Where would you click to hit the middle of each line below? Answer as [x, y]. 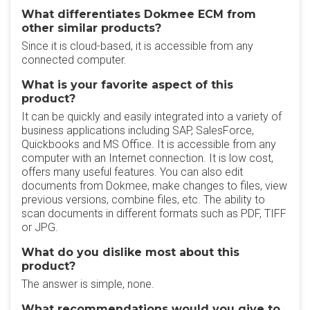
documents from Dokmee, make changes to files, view [154, 186]
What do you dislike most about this [130, 252]
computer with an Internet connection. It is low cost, [147, 158]
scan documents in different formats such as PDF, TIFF [154, 213]
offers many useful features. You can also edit [132, 172]
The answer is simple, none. [88, 284]
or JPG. [40, 227]
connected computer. [74, 60]
